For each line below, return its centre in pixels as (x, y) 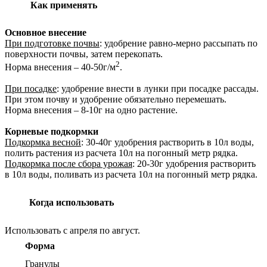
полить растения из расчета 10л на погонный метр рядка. (121, 153)
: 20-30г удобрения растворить (194, 164)
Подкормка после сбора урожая (69, 164)
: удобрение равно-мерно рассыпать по (178, 43)
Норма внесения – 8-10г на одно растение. (91, 110)
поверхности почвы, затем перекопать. (84, 54)
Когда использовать (72, 203)
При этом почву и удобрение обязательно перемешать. (117, 100)
